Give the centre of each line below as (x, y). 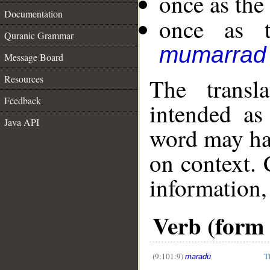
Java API (22, 122)
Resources (24, 79)
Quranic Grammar (39, 35)
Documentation (33, 14)
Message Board (34, 57)
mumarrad (213, 55)
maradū (198, 256)
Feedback (23, 100)
